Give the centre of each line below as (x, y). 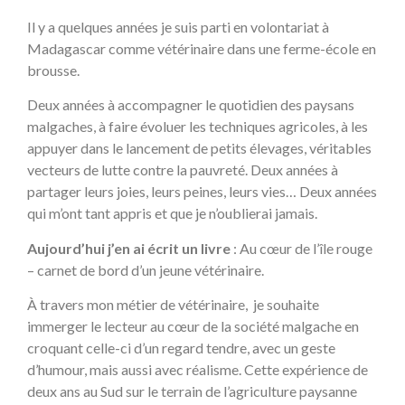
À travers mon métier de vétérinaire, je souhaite (173, 305)
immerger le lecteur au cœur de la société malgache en (193, 326)
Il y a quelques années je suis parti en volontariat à (178, 27)
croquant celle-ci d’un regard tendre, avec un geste (181, 348)
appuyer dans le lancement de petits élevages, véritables (199, 148)
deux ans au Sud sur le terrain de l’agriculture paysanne (192, 391)
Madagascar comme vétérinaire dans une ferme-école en (202, 48)
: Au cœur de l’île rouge (301, 248)
